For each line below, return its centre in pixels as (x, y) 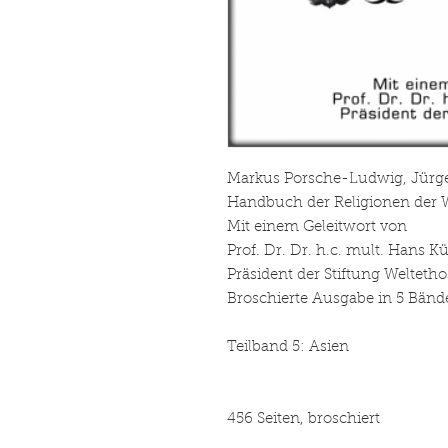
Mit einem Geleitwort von (316, 228)
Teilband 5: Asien (287, 348)
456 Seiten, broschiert (303, 420)
